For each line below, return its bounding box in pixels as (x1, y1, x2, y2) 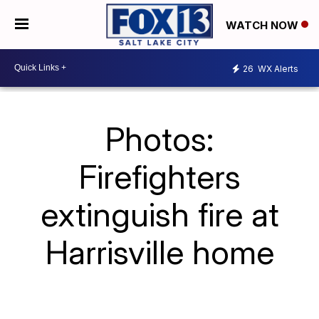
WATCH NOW (226, 18, 301, 32)
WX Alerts (256, 63, 298, 75)
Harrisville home (45, 231, 274, 272)
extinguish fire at (40, 194, 279, 234)
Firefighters (78, 156, 241, 197)
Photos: (105, 118, 214, 159)
